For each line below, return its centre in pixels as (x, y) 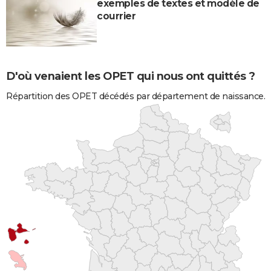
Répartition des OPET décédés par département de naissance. (135, 96)
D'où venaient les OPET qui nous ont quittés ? (131, 77)
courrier (116, 16)
